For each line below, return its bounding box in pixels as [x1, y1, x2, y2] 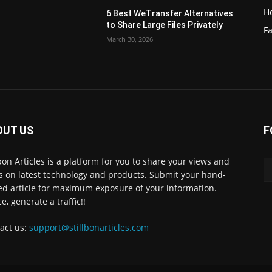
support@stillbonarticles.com [29, 221, 149, 233]
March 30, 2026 [106, 34, 154, 44]
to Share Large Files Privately [106, 19, 223, 30]
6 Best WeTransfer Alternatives [106, 8, 234, 18]
